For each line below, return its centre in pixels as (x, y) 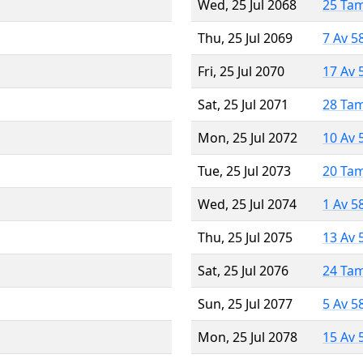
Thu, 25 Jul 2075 (245, 237)
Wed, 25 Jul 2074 (247, 204)
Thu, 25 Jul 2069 (245, 38)
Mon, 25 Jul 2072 (248, 137)
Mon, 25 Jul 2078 (248, 337)
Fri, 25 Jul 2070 (241, 71)
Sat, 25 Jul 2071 (243, 104)
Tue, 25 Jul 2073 (244, 171)
